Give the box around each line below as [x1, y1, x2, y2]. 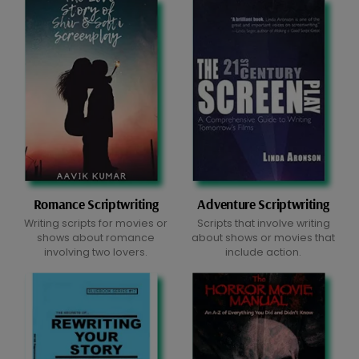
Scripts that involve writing [196, 216, 330, 231]
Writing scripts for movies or [24, 216, 167, 231]
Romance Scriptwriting [33, 194, 159, 212]
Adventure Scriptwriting [197, 194, 329, 212]
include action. [225, 245, 301, 260]
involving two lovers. [44, 245, 147, 260]
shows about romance [37, 231, 155, 245]
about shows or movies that [192, 231, 335, 245]
